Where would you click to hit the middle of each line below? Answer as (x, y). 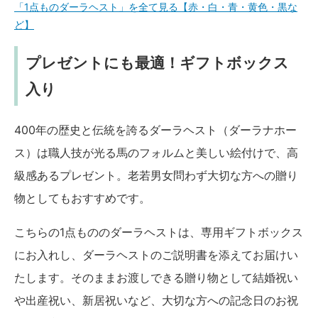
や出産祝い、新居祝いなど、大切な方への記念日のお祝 (156, 300)
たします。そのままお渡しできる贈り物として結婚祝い (156, 277)
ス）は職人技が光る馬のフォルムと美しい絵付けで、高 (156, 152)
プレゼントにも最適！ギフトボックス (157, 63)
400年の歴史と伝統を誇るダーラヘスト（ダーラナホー (155, 130)
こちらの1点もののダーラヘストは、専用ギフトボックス (159, 232)
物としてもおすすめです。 (82, 198)
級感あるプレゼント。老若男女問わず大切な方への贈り (156, 175)
